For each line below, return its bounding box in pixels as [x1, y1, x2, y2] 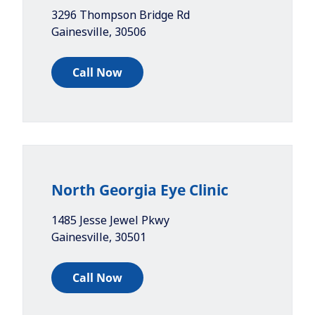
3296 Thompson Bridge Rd [51, 7, 190, 22]
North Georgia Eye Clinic [51, 180, 229, 200]
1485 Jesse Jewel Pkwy [51, 212, 169, 228]
